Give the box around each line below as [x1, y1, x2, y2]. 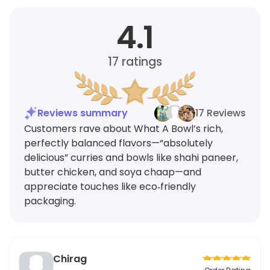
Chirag [53, 252, 87, 266]
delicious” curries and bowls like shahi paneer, [24, 151, 238, 165]
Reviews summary [37, 106, 128, 121]
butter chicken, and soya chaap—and [24, 165, 201, 180]
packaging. [24, 194, 76, 209]
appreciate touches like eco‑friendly [24, 180, 196, 194]
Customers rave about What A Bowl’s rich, [24, 122, 223, 136]
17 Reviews [195, 106, 246, 121]
